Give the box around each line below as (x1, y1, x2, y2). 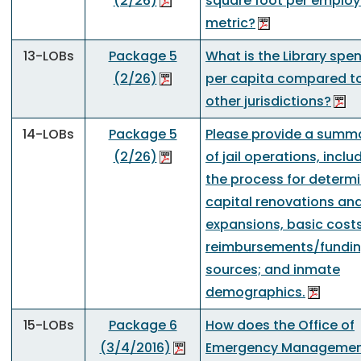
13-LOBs (23, 47, 74, 65)
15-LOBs (23, 316, 74, 334)
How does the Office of (205, 316, 355, 334)
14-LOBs (23, 125, 74, 143)
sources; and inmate (205, 260, 340, 279)
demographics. (205, 283, 305, 301)
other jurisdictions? (205, 92, 331, 110)
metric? (205, 14, 255, 32)
